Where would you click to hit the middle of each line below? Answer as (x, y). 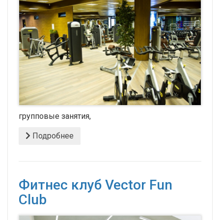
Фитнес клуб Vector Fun (96, 185)
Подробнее (52, 136)
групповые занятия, (55, 116)
